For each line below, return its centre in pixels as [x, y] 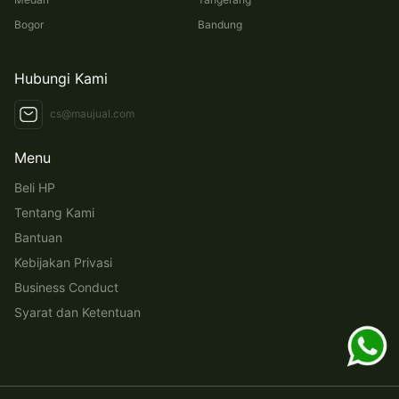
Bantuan [38, 237]
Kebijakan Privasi [63, 262]
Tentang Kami [54, 212]
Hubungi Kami [61, 78]
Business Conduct [66, 287]
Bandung [220, 24]
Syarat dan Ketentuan [77, 312]
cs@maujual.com [92, 114]
